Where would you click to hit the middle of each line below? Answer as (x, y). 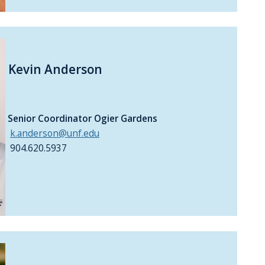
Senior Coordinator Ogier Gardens (81, 119)
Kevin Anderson (54, 70)
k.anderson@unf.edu (55, 134)
